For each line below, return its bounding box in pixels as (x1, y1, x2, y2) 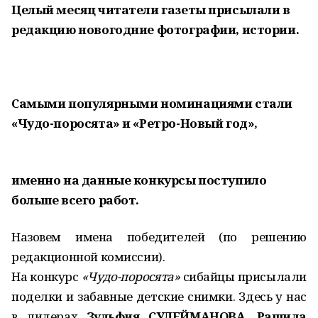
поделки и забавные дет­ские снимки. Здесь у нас (11, 288, 307, 305)
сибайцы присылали (180, 268, 307, 285)
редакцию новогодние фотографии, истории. (11, 21, 300, 38)
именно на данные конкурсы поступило (11, 172, 267, 188)
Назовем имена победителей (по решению (11, 229, 307, 245)
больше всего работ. (11, 192, 140, 208)
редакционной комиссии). (11, 248, 165, 265)
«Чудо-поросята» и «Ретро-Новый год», (11, 115, 258, 131)
